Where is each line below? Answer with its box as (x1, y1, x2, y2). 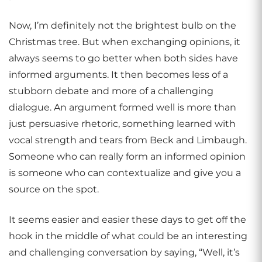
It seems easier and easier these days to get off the (9, 214, 246, 225)
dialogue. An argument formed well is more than (9, 102, 236, 113)
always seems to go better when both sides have (9, 53, 238, 64)
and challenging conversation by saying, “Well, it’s (9, 247, 240, 258)
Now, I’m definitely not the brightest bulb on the (9, 20, 236, 31)
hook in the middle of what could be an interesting (9, 230, 247, 242)
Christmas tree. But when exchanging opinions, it (9, 36, 240, 47)
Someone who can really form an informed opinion (9, 151, 246, 162)
